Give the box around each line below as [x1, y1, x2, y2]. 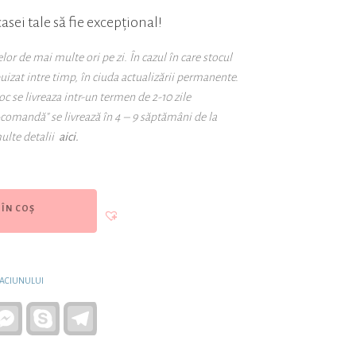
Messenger [17, 317, 79, 333]
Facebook [17, 304, 73, 320]
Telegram [92, 304, 145, 320]
